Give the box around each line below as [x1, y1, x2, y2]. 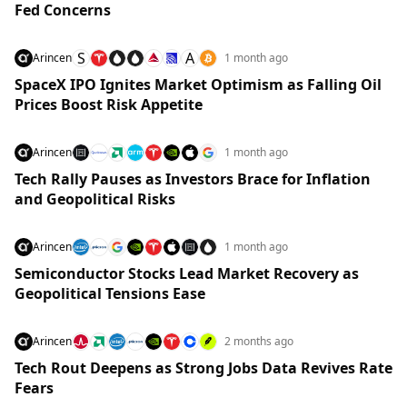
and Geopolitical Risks [15, 188, 175, 209]
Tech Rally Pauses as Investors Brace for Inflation [15, 168, 371, 189]
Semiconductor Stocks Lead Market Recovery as [15, 263, 359, 283]
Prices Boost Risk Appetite [15, 94, 203, 114]
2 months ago [224, 333, 293, 349]
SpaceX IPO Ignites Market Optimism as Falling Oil [15, 74, 382, 94]
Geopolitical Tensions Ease [15, 283, 205, 303]
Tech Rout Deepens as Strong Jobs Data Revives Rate [15, 357, 392, 378]
